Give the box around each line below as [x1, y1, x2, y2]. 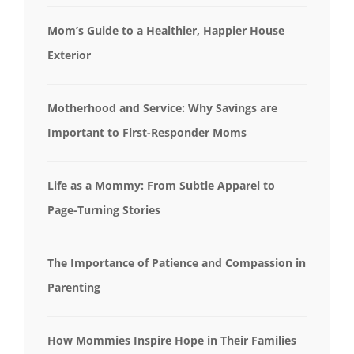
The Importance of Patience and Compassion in [47, 255, 306, 270]
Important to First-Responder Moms [47, 125, 247, 140]
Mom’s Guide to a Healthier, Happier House [47, 23, 284, 38]
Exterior [47, 47, 91, 62]
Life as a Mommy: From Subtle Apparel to [47, 178, 275, 193]
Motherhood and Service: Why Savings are [47, 100, 277, 115]
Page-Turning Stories [47, 202, 160, 217]
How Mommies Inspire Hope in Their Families [47, 333, 296, 348]
